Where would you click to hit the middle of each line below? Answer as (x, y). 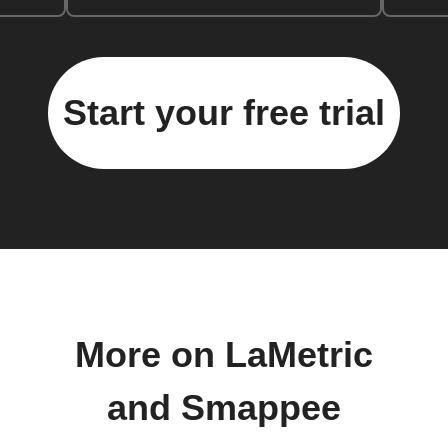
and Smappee (224, 408)
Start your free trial (224, 113)
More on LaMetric (224, 355)
